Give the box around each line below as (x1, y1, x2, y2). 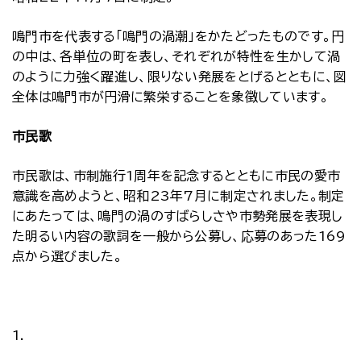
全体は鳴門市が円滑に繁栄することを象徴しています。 (12, 90, 330, 103)
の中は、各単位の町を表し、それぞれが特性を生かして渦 (12, 50, 341, 63)
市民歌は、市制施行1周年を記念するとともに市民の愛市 (12, 169, 341, 182)
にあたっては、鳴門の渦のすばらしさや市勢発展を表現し (12, 210, 343, 222)
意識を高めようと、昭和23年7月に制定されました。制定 (12, 189, 345, 202)
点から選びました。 (12, 250, 122, 263)
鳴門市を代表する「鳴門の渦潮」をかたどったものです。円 (12, 30, 345, 43)
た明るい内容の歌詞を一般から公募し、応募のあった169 (12, 230, 346, 243)
